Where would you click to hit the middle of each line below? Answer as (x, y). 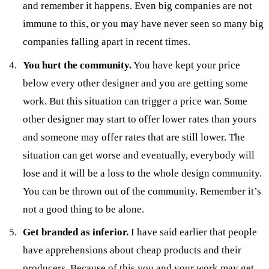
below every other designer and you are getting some (136, 83)
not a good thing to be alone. (84, 209)
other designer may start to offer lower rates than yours (140, 119)
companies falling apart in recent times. (107, 42)
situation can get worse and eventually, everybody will (139, 155)
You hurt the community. (77, 65)
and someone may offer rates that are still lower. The (134, 137)
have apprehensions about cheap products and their (132, 250)
